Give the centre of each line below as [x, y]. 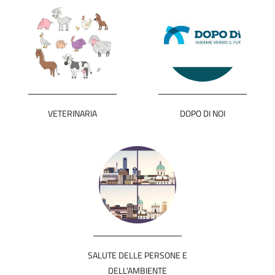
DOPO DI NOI [203, 113]
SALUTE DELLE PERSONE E [137, 255]
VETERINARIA [72, 113]
